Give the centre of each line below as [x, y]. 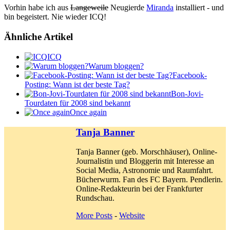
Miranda [160, 8]
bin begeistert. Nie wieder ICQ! [55, 17]
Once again [88, 112]
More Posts [94, 216]
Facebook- [190, 75]
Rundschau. [95, 198]
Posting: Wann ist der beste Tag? [77, 84]
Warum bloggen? [116, 66]
